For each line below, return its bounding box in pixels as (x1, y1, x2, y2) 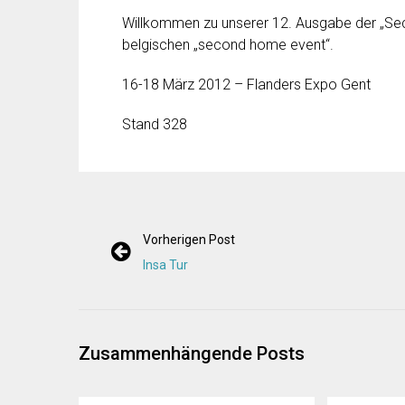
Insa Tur (143, 258, 188, 272)
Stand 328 (122, 116, 187, 133)
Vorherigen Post (143, 232, 235, 247)
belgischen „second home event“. (122, 36, 334, 53)
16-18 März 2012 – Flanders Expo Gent (122, 76, 371, 93)
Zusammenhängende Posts (79, 343, 305, 364)
